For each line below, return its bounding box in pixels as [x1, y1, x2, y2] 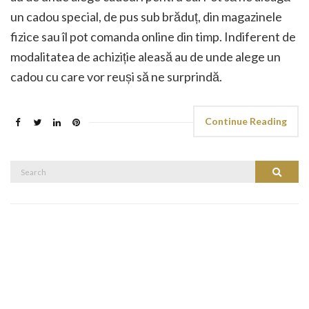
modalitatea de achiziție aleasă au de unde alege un [10, 48, 281, 64]
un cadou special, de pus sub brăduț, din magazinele [10, 8, 282, 24]
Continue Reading [205, 114, 287, 127]
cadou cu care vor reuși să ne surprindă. [10, 68, 222, 84]
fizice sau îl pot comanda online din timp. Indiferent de [10, 28, 296, 44]
